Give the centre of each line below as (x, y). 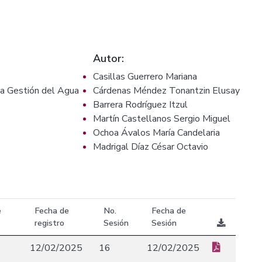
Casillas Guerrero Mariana (145, 77)
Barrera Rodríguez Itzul (140, 105)
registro (49, 223)
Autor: (108, 58)
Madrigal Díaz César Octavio (151, 147)
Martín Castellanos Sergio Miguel (162, 119)
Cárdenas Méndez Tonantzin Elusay (166, 91)
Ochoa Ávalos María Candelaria (156, 133)
